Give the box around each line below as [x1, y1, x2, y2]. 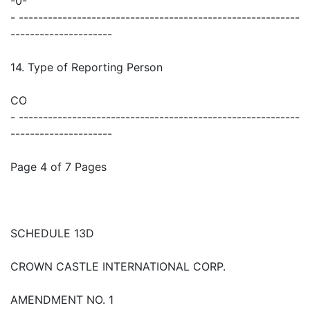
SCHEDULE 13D [10, 226, 94, 241]
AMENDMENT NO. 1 [10, 293, 113, 307]
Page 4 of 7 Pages [10, 160, 107, 174]
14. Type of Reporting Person [10, 60, 163, 75]
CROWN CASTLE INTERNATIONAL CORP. [10, 259, 226, 274]
